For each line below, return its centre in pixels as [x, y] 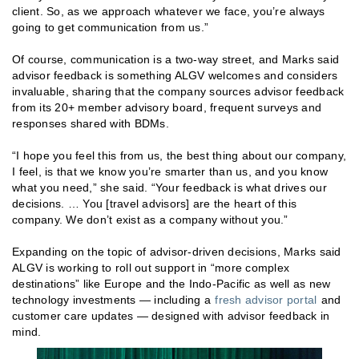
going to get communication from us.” [110, 28]
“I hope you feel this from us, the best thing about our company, [179, 156]
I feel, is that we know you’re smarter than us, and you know [170, 172]
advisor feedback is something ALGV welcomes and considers [175, 76]
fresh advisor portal [266, 300]
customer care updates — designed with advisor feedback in [171, 316]
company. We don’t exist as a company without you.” [150, 220]
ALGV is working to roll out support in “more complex [151, 268]
